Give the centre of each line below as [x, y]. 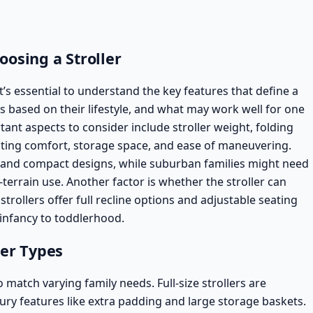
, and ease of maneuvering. [220, 145]
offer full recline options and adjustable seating [171, 199]
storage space [111, 145]
